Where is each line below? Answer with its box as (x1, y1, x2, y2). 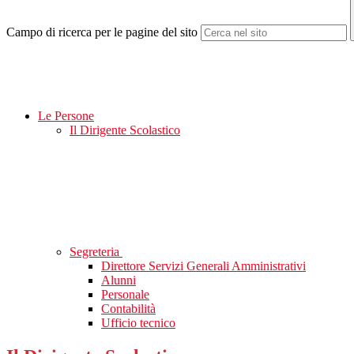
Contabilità (101, 302, 156, 316)
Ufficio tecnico (101, 316, 175, 330)
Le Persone (38, 109, 94, 123)
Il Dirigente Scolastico (70, 123, 180, 137)
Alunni (101, 273, 136, 288)
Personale (101, 288, 149, 302)
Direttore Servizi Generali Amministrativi (101, 259, 306, 273)
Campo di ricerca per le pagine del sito (6, 25, 198, 40)
